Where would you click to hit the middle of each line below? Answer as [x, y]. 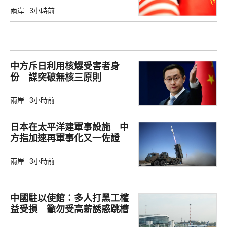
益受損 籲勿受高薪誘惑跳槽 [69, 209]
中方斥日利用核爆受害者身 [65, 66]
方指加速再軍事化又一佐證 [65, 138]
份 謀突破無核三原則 [56, 77]
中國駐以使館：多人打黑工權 [69, 198]
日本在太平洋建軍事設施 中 [69, 127]
